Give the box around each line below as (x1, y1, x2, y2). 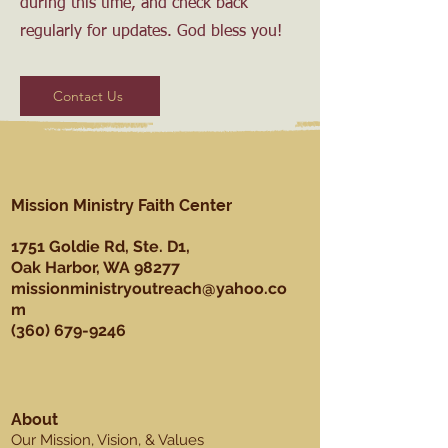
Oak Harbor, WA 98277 (11, 258, 180, 277)
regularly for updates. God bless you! (20, 24, 282, 40)
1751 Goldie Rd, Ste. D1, (11, 237, 190, 256)
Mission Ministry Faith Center (11, 196, 232, 215)
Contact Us (53, 87, 123, 105)
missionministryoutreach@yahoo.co (11, 279, 287, 298)
